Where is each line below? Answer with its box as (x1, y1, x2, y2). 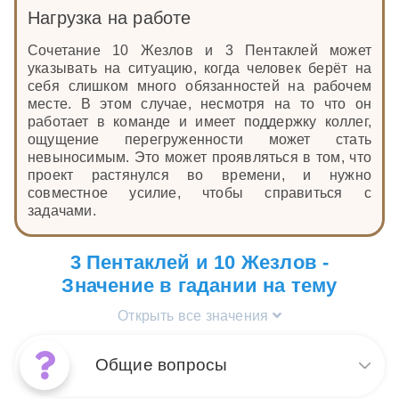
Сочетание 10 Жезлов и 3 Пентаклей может (28, 43, 371, 59)
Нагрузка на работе (28, 7, 191, 28)
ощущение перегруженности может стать (28, 132, 371, 148)
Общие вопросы (94, 355, 228, 375)
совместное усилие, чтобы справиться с (28, 185, 371, 201)
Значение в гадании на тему (61, 274, 338, 297)
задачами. (28, 203, 96, 219)
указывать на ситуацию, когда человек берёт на (28, 61, 371, 77)
